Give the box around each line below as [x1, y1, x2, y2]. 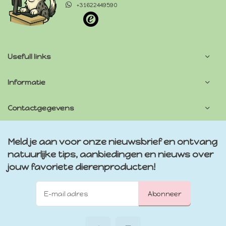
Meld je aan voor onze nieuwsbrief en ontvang [8, 136, 217, 147]
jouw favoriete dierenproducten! [8, 161, 155, 173]
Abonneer [147, 189, 182, 198]
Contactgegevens [8, 103, 74, 112]
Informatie [8, 77, 45, 87]
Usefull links [8, 51, 51, 61]
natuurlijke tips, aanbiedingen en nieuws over [8, 148, 213, 160]
